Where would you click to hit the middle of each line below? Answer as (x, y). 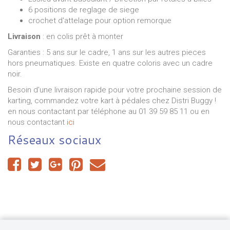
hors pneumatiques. (43, 63)
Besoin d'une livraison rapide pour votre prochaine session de (115, 90)
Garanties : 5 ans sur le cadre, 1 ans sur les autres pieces (107, 52)
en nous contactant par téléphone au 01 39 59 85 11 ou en (109, 111)
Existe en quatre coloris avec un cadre (146, 63)
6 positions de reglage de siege (85, 9)
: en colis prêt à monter (83, 36)
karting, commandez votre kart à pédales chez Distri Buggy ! (112, 100)
